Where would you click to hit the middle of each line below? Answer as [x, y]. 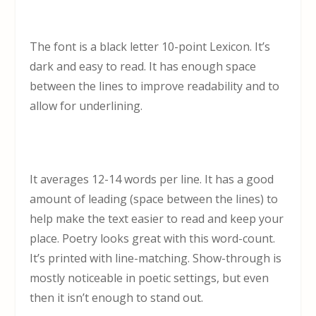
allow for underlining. [86, 105]
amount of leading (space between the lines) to [154, 199]
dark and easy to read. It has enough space [143, 66]
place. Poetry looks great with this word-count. [153, 239]
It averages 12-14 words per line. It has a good [152, 180]
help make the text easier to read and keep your [157, 219]
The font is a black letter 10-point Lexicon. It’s [150, 46]
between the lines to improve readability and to [155, 86]
